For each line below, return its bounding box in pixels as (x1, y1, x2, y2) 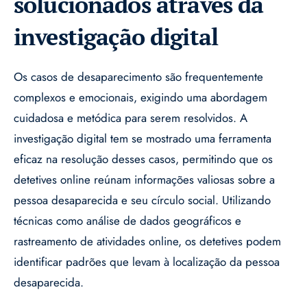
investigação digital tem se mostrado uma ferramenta (14, 130, 271, 147)
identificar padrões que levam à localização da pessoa (14, 254, 280, 271)
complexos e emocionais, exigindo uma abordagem (14, 89, 267, 106)
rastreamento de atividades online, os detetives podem (14, 233, 281, 250)
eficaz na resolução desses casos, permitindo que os (14, 151, 273, 168)
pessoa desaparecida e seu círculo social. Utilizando (14, 192, 271, 209)
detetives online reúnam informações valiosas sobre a (14, 171, 275, 188)
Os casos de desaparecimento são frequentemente (14, 69, 263, 86)
